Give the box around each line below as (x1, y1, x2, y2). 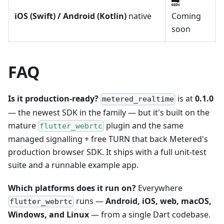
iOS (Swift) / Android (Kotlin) (14, 10, 126, 22)
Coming (171, 10, 201, 22)
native (126, 10, 151, 22)
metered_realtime (102, 94, 174, 104)
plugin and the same (104, 119, 184, 131)
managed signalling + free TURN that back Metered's (8, 133, 208, 144)
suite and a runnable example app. (8, 159, 138, 170)
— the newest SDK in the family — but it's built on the (8, 106, 209, 118)
